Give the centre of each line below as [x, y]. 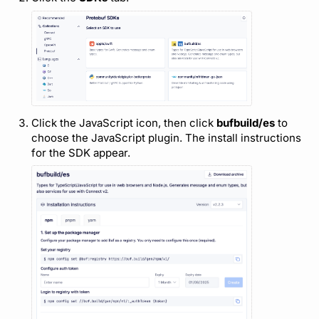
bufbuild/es [246, 122]
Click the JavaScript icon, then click [124, 122]
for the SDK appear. [81, 152]
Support [33, 34]
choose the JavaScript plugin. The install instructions [167, 137]
